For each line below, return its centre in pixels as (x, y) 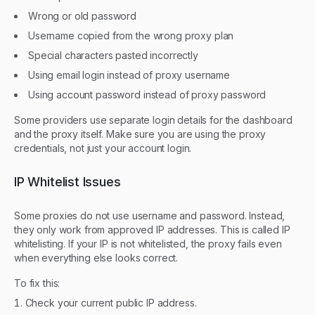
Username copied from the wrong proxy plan (131, 35)
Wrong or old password (83, 15)
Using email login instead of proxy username (129, 75)
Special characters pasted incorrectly (113, 55)
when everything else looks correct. (96, 257)
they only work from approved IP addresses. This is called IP (152, 229)
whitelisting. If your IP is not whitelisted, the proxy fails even (148, 243)
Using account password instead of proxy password (147, 94)
